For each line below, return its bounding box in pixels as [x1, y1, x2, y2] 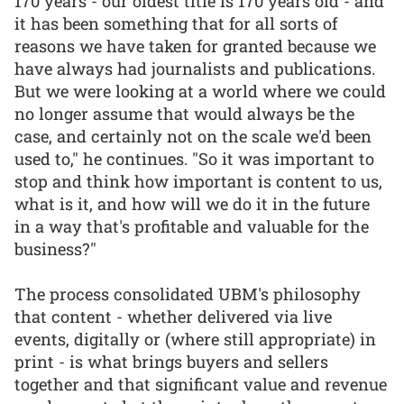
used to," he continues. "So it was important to [14, 147, 374, 170]
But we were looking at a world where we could [14, 79, 386, 102]
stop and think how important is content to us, [14, 170, 382, 192]
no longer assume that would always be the [14, 102, 354, 124]
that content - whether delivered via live [14, 306, 332, 328]
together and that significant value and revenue [14, 373, 387, 396]
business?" [14, 237, 96, 260]
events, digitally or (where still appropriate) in [14, 328, 376, 351]
